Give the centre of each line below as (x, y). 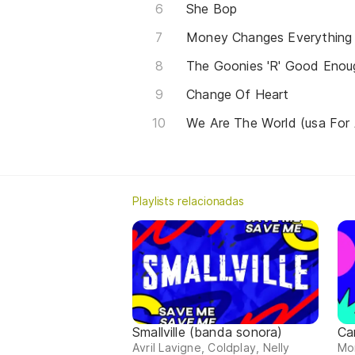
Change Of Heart (238, 94)
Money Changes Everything (269, 37)
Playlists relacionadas (189, 200)
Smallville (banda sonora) (208, 332)
